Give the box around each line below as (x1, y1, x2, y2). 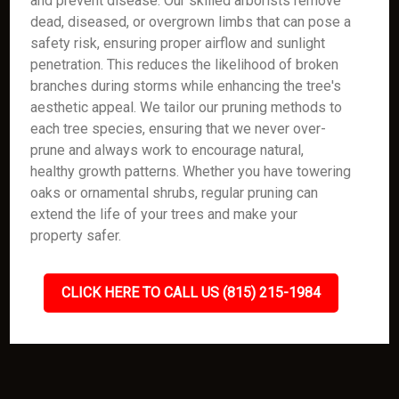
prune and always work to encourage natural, (30, 142, 305, 159)
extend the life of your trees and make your (30, 206, 298, 223)
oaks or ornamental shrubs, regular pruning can (30, 184, 319, 201)
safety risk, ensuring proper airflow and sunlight (30, 35, 326, 52)
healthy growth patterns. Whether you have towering (30, 163, 352, 180)
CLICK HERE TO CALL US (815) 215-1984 (61, 284, 321, 301)
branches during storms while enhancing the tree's (30, 77, 342, 94)
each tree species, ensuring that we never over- (30, 120, 327, 137)
